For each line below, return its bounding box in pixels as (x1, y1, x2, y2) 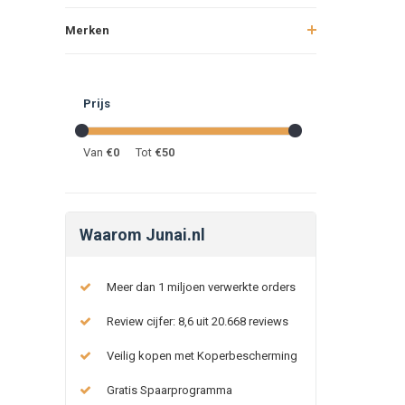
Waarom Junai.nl (80, 224, 205, 244)
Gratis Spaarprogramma (107, 382, 232, 397)
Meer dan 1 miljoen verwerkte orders (107, 279, 296, 294)
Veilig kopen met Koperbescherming (107, 348, 297, 363)
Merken (65, 23, 109, 37)
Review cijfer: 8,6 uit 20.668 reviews (107, 314, 288, 328)
